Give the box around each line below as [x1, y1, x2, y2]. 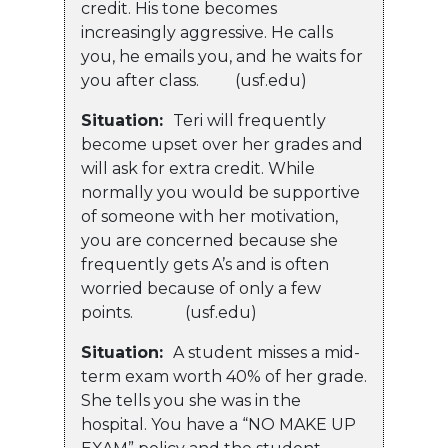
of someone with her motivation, [81, 207, 338, 227]
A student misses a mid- [173, 343, 360, 363]
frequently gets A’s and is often [81, 255, 329, 275]
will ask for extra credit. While [81, 159, 315, 179]
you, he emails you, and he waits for [81, 47, 363, 67]
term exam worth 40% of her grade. [81, 367, 367, 387]
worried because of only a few [81, 279, 321, 299]
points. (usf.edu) [81, 303, 257, 323]
